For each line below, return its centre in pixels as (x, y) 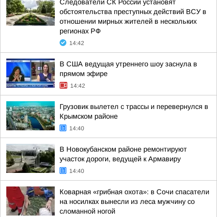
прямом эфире (84, 74)
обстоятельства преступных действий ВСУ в (133, 12)
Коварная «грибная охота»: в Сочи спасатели (134, 192)
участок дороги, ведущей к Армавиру (120, 159)
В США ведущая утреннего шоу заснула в (128, 64)
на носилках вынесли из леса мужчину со (127, 201)
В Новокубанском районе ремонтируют (123, 149)
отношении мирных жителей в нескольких (128, 21)
